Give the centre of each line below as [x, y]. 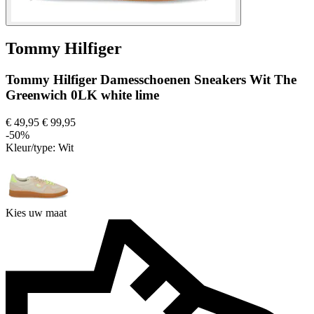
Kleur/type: [32, 148]
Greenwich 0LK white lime [82, 95]
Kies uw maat [36, 213]
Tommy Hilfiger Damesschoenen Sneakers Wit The [151, 80]
